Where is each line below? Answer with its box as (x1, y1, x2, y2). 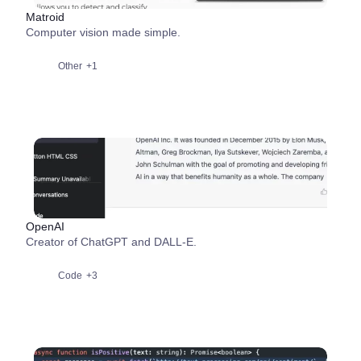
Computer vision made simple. (26, 26, 180, 39)
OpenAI (26, 220, 64, 233)
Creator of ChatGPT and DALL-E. (26, 235, 197, 248)
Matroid (26, 10, 64, 23)
